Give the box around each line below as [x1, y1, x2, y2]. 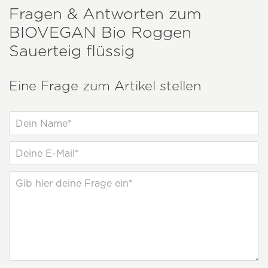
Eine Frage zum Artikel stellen [9, 78, 201, 94]
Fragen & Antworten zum [9, 4, 202, 23]
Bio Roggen [96, 23, 191, 42]
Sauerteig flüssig [9, 41, 135, 60]
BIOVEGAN [9, 23, 96, 42]
